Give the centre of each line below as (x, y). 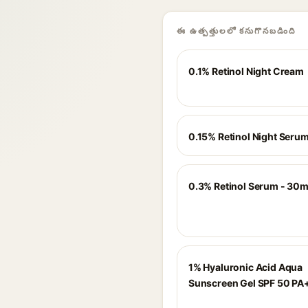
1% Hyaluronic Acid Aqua (246, 267)
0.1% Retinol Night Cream (246, 71)
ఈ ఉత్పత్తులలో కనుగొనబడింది (236, 31)
